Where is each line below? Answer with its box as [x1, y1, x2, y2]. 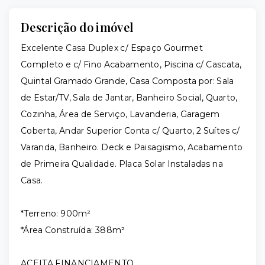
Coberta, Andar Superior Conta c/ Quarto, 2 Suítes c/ [21, 125, 240, 136]
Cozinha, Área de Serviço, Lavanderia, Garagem [21, 109, 220, 119]
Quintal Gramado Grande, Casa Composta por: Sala [21, 76, 234, 86]
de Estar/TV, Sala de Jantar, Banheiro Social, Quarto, [21, 92, 238, 103]
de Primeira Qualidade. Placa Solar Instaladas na [21, 159, 223, 169]
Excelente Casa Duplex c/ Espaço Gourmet [21, 43, 203, 53]
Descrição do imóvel [21, 19, 134, 35]
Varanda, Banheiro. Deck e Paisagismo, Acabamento [21, 142, 243, 153]
